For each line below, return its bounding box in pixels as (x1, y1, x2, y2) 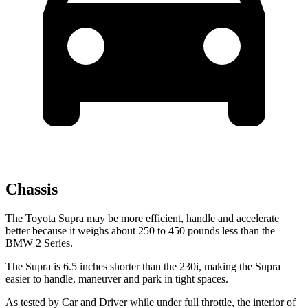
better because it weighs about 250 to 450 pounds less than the (5, 225, 275, 236)
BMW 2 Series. (5, 237, 73, 249)
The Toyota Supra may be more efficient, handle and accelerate (5, 212, 279, 224)
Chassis (5, 180, 58, 199)
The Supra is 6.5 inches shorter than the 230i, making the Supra (5, 261, 280, 272)
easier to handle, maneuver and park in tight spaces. (5, 273, 228, 285)
